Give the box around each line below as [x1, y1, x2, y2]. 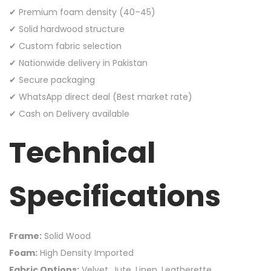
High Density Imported [38, 247, 134, 260]
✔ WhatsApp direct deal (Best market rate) [9, 91, 192, 103]
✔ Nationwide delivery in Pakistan [9, 57, 148, 70]
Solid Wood [42, 230, 91, 243]
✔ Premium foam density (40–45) [9, 6, 155, 19]
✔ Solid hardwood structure [9, 23, 125, 36]
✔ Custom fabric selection [9, 40, 122, 53]
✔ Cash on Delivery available [9, 108, 129, 120]
